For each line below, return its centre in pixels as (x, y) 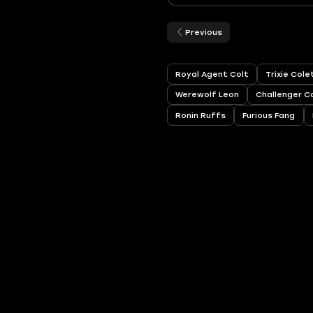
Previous (204, 32)
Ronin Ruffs (201, 116)
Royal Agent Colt (212, 74)
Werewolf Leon (208, 95)
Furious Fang (269, 116)
